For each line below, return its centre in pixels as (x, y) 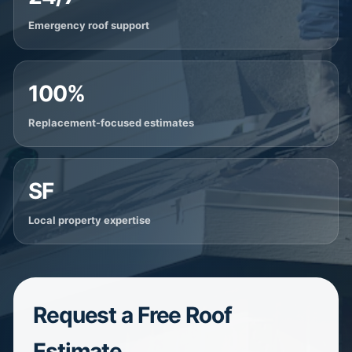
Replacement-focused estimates (111, 123)
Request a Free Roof (132, 315)
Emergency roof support (89, 25)
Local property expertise (90, 220)
